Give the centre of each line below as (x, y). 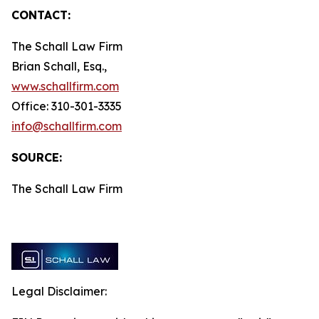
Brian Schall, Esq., (59, 66)
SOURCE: (37, 157)
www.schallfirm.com (65, 86)
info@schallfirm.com (67, 126)
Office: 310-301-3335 (67, 106)
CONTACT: (41, 15)
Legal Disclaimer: (59, 291)
